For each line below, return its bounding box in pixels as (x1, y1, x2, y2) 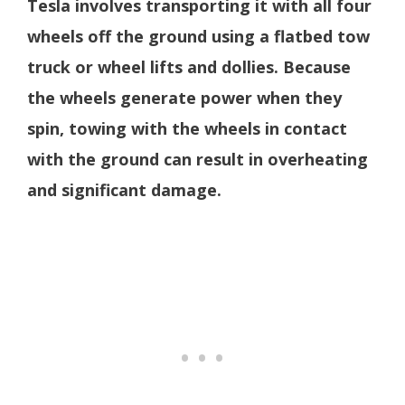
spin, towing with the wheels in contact (27, 118, 347, 140)
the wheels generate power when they (27, 87, 342, 109)
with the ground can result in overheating (27, 148, 368, 171)
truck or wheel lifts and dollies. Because (27, 56, 351, 79)
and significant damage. (27, 179, 221, 202)
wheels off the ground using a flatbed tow (27, 25, 370, 48)
